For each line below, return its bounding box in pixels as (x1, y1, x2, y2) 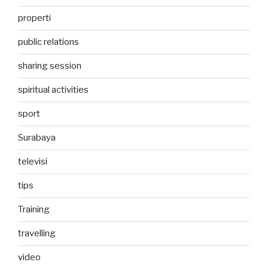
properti (18, 13, 51, 24)
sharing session (18, 60, 81, 72)
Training (18, 204, 50, 215)
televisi (18, 156, 47, 167)
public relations (18, 36, 79, 48)
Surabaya (18, 132, 56, 144)
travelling (18, 228, 56, 239)
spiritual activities (18, 84, 89, 96)
